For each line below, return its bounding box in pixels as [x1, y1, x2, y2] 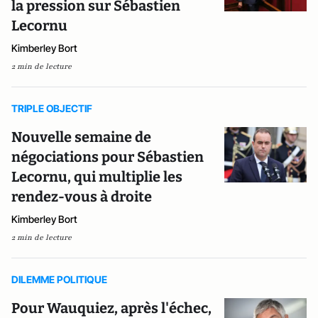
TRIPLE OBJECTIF [11, 102, 92, 114]
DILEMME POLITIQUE [11, 273, 107, 285]
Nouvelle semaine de [11, 128, 151, 146]
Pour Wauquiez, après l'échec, [11, 300, 212, 317]
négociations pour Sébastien [11, 148, 204, 165]
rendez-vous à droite [11, 188, 152, 205]
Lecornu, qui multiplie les [11, 168, 182, 185]
